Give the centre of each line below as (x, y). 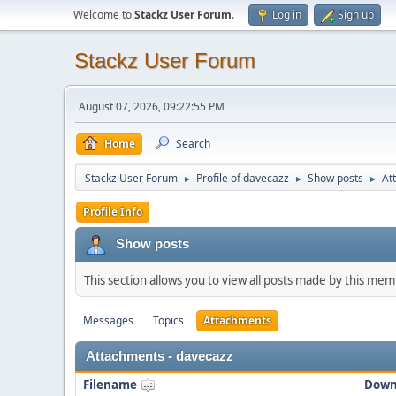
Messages (108, 320)
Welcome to (104, 15)
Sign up (356, 15)
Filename (111, 385)
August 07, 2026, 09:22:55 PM (152, 107)
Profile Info (113, 212)
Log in (287, 15)
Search (193, 144)
